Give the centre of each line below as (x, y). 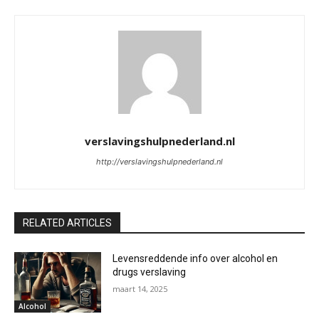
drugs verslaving (150, 272)
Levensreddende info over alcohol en (195, 258)
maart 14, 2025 (140, 288)
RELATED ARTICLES (67, 223)
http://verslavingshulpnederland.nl (159, 161)
